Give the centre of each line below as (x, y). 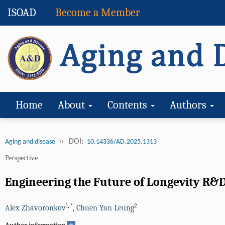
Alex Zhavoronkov (35, 208)
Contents (129, 105)
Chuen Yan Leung (105, 208)
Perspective (21, 158)
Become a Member (98, 13)
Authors (189, 105)
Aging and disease (30, 142)
